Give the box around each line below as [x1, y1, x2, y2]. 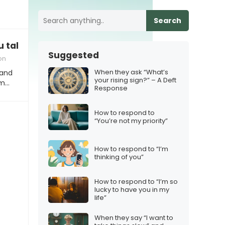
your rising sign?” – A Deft [94, 75, 176, 85]
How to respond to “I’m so [94, 176, 178, 186]
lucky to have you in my [94, 184, 169, 194]
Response [94, 83, 128, 93]
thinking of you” [94, 152, 144, 162]
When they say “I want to [94, 213, 173, 223]
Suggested [48, 49, 99, 61]
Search [154, 16, 181, 26]
